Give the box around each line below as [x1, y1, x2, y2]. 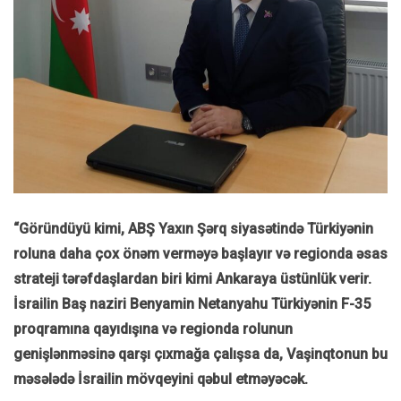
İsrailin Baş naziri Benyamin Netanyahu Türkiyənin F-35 [13, 295, 371, 313]
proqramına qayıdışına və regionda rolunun [13, 320, 293, 338]
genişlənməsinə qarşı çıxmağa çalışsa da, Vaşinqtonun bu [13, 346, 388, 363]
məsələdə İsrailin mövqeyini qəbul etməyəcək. [13, 371, 308, 388]
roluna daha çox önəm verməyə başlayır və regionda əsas [13, 245, 388, 263]
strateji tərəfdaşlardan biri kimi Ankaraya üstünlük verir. [13, 270, 371, 288]
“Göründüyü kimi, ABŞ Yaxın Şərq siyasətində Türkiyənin [13, 220, 373, 238]
